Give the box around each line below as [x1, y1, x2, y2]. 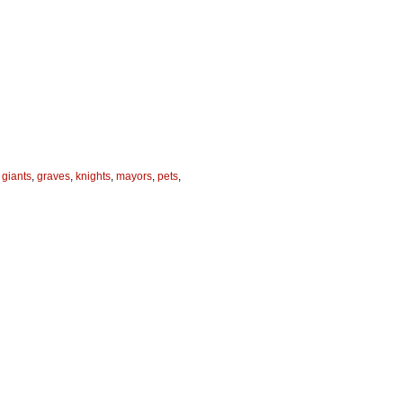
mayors [116, 170, 152, 183]
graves [37, 170, 70, 183]
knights [76, 170, 111, 183]
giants [2, 170, 31, 183]
